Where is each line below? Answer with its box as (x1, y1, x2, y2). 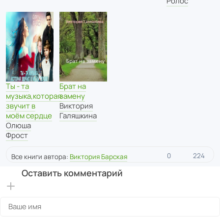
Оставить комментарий (21, 166, 123, 179)
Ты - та (6, 81, 29, 91)
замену (59, 90, 85, 101)
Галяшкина (59, 110, 97, 121)
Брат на (59, 81, 86, 91)
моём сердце (6, 110, 52, 121)
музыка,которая (6, 90, 61, 101)
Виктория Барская (70, 152, 127, 161)
